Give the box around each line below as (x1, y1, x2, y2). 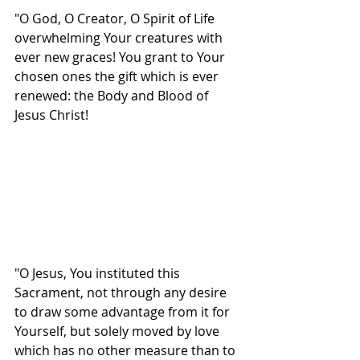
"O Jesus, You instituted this (14, 264, 183, 283)
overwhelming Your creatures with (14, 29, 226, 47)
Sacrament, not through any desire (14, 284, 230, 302)
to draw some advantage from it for (14, 303, 233, 321)
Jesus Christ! (14, 106, 88, 125)
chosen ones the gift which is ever (14, 67, 222, 86)
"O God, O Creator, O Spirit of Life (14, 10, 218, 28)
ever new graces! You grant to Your (14, 48, 228, 67)
